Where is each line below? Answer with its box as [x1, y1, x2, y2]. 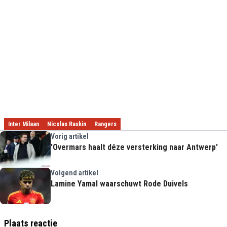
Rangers [94, 120, 117, 128]
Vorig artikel [51, 132, 89, 140]
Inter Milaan [8, 120, 39, 128]
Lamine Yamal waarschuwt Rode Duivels [51, 178, 188, 188]
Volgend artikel [51, 168, 98, 177]
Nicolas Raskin [47, 120, 86, 128]
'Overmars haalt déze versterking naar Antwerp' [51, 142, 218, 152]
